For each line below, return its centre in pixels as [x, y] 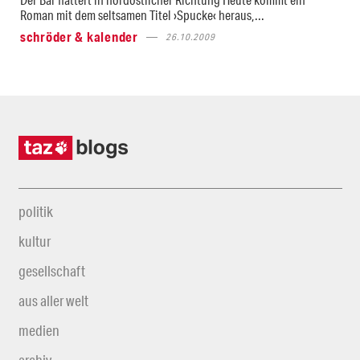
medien [39, 330]
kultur [34, 241]
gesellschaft [51, 271]
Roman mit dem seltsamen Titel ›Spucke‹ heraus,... [142, 15]
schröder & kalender [79, 37]
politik [35, 211]
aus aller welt [53, 301]
